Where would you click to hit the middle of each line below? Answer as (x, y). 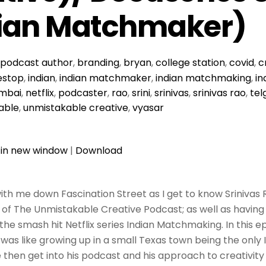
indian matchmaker (105, 78)
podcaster (83, 93)
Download (99, 151)
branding (98, 63)
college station (190, 63)
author (57, 63)
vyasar (148, 108)
